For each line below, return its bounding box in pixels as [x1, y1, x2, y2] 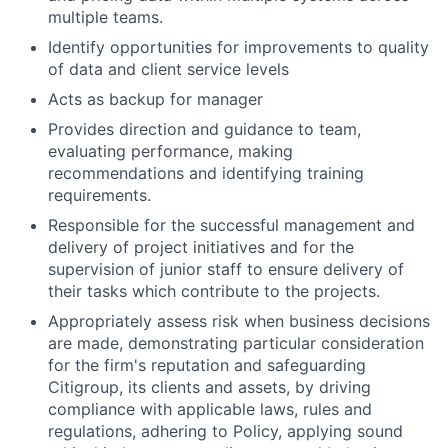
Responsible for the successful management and [48, 215, 415, 235]
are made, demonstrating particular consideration [48, 333, 424, 353]
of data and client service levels [48, 59, 289, 79]
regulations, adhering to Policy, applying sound [48, 421, 403, 441]
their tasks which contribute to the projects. [48, 281, 380, 301]
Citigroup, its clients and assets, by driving [48, 377, 371, 397]
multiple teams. [48, 7, 163, 27]
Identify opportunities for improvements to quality [48, 37, 429, 57]
